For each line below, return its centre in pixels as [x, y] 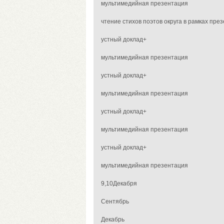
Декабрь [113, 219]
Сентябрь [115, 201]
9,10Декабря [119, 183]
